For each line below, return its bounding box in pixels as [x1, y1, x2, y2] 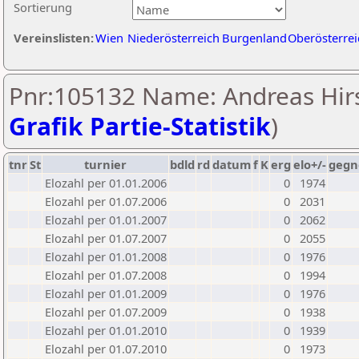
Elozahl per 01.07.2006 [45, 193, 167, 209]
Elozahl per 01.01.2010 [45, 322, 167, 338]
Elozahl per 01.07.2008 [45, 267, 167, 283]
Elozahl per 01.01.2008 [45, 248, 167, 264]
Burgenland [222, 30, 287, 46]
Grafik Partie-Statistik [9, 110, 271, 143]
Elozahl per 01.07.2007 [45, 230, 167, 246]
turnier [84, 156, 127, 172]
